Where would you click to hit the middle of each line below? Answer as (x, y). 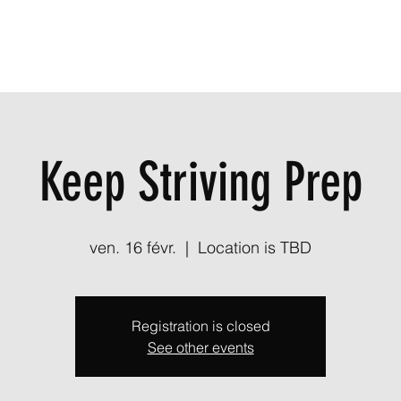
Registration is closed (200, 325)
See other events (200, 347)
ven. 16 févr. (133, 247)
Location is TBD (255, 247)
